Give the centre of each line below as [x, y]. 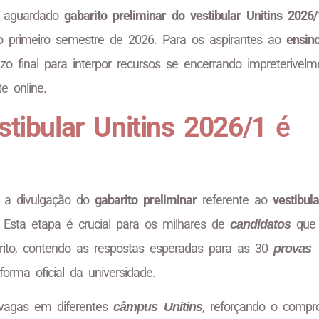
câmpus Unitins [158, 307]
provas [292, 248]
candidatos [260, 224]
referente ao [235, 199]
